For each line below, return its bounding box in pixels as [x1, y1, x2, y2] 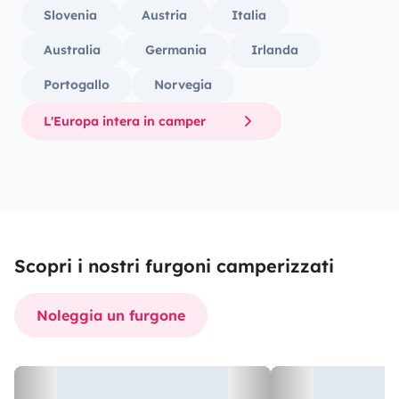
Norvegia [154, 77, 212, 93]
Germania [145, 42, 207, 58]
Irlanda [251, 42, 298, 58]
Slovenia [44, 7, 97, 23]
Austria [142, 7, 187, 23]
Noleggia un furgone [37, 306, 185, 324]
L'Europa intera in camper [44, 112, 206, 129]
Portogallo [44, 77, 110, 93]
